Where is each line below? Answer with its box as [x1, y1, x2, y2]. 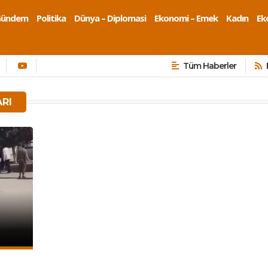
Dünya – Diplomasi [74, 12, 146, 24]
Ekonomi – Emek [154, 12, 218, 24]
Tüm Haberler [183, 60, 236, 71]
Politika [36, 12, 66, 24]
